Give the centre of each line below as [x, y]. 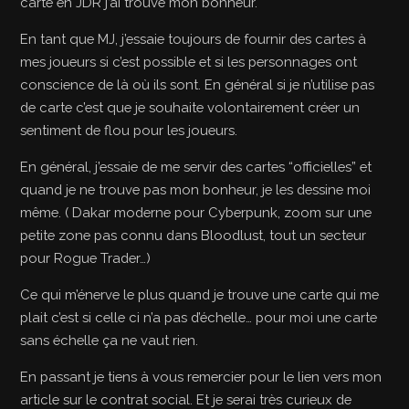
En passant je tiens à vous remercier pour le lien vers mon [201, 377]
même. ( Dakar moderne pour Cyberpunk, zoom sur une [196, 213]
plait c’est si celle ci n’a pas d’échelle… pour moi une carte [199, 318]
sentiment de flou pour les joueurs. [129, 131]
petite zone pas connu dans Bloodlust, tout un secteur [194, 236]
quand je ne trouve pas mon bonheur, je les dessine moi [196, 190]
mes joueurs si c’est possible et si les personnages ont [189, 62]
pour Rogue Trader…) [86, 258]
